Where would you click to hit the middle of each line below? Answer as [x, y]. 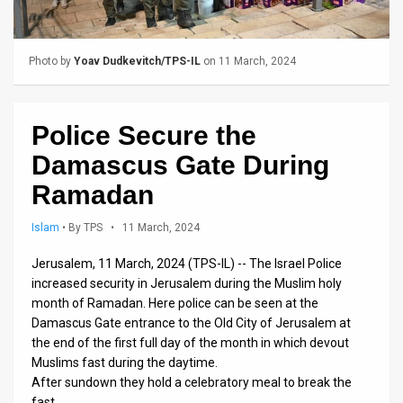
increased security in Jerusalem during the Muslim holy [187, 283]
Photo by [51, 61]
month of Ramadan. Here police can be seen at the [175, 303]
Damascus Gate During [180, 165]
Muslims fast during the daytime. [125, 362]
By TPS [85, 227]
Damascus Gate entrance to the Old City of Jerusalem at [191, 322]
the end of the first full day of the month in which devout [190, 342]
